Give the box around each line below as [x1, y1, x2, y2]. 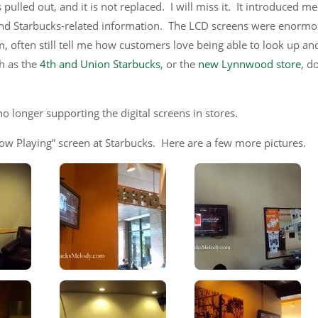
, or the [160, 57, 198, 71]
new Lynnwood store [198, 57, 301, 71]
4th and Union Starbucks [40, 57, 160, 71]
